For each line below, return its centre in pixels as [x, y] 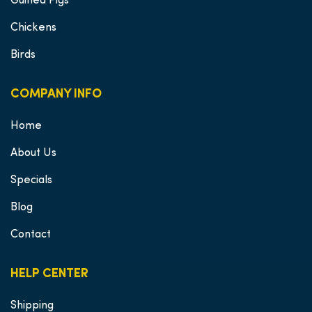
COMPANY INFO [56, 94]
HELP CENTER [49, 274]
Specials [31, 180]
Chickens [33, 28]
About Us [33, 153]
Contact [31, 235]
